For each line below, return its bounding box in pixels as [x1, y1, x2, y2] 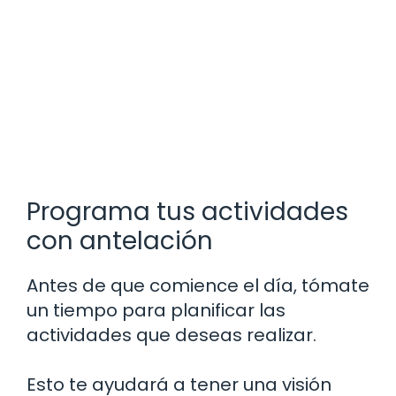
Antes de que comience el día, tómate [27, 272, 369, 298]
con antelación [27, 223, 213, 258]
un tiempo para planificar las [27, 297, 286, 323]
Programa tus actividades [27, 194, 348, 229]
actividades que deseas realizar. [27, 322, 316, 347]
